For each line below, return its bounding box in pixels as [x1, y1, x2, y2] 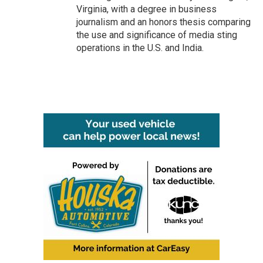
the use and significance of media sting [76, 29, 237, 41]
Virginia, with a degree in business [76, 4, 217, 15]
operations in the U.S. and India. [76, 42, 204, 53]
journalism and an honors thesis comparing [76, 16, 251, 28]
